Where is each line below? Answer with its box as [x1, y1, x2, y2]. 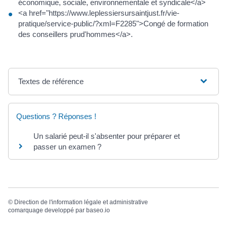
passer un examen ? [33, 142, 101, 151]
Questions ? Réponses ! [16, 111, 96, 121]
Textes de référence [18, 77, 84, 86]
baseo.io [86, 206, 110, 214]
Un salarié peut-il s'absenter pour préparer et [33, 131, 180, 140]
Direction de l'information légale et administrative [14, 198, 148, 206]
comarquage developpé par [8, 206, 86, 214]
